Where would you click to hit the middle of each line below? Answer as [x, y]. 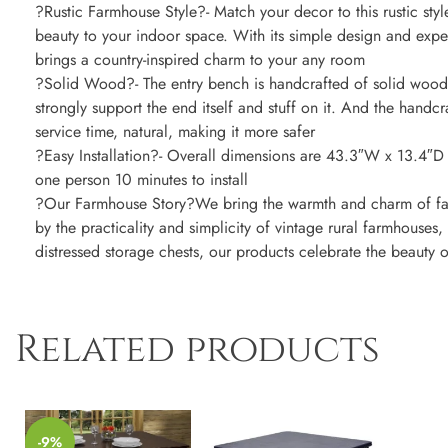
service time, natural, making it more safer [175, 132]
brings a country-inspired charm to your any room [200, 60]
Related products [197, 350]
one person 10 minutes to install [141, 180]
